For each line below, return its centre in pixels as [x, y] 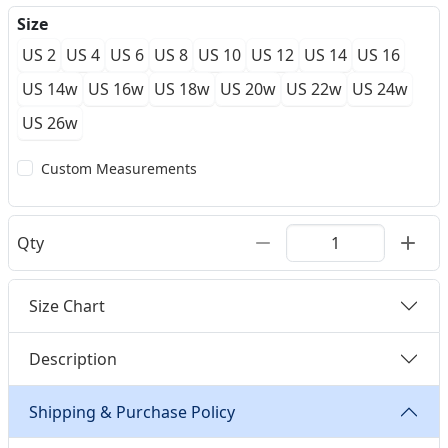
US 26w [50, 123]
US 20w [248, 89]
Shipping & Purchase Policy [132, 411]
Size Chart [67, 305]
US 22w [314, 89]
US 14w [50, 89]
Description [73, 358]
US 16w [116, 89]
